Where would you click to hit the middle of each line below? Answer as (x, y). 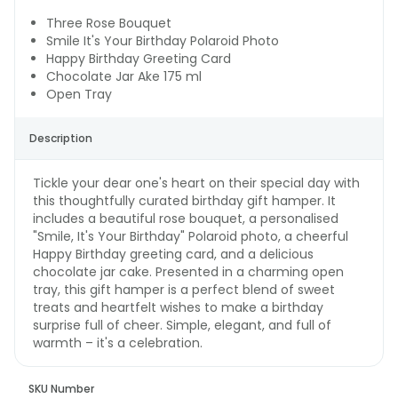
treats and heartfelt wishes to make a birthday (178, 307)
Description (61, 138)
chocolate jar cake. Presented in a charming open (188, 271)
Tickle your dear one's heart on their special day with (196, 183)
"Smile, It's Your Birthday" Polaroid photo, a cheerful (191, 236)
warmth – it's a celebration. (118, 342)
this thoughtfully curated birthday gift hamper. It (184, 200)
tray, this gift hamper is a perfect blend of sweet (184, 289)
